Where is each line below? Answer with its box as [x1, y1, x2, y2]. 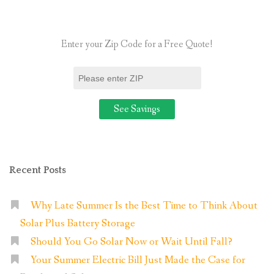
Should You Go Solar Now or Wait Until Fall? [30, 234, 232, 249]
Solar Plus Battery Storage [20, 216, 135, 231]
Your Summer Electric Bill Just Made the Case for [30, 253, 245, 267]
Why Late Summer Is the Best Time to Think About [30, 198, 257, 213]
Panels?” [107, 25, 143, 40]
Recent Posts [9, 164, 66, 176]
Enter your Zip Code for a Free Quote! [61, 38, 213, 51]
